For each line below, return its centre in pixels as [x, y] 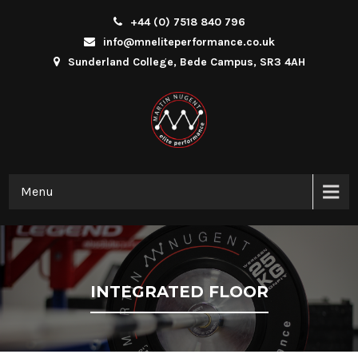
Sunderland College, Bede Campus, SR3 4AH [186, 62]
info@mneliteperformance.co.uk [189, 42]
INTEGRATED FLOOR [179, 292]
